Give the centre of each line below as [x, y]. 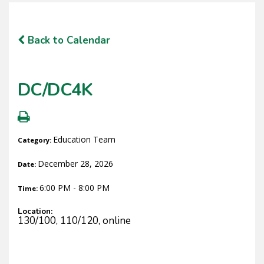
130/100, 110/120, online [74, 220]
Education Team [84, 139]
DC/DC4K [55, 90]
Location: [35, 211]
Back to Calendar [67, 40]
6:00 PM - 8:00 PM [75, 187]
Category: [35, 140]
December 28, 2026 [75, 163]
